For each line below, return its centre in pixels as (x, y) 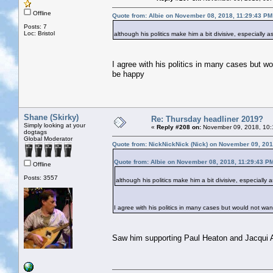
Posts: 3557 (41, 177)
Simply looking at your (55, 125)
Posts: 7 (35, 26)
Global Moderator (48, 138)
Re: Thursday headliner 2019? (207, 119)
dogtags (35, 132)
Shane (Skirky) (51, 117)
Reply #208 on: (179, 127)
